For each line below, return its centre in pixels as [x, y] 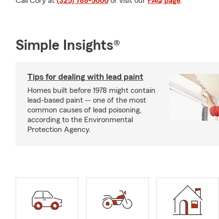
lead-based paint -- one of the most [87, 100]
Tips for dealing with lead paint [85, 77]
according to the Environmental [80, 120]
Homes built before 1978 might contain [91, 90]
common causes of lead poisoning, [85, 110]
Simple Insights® [68, 45]
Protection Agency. [59, 130]
